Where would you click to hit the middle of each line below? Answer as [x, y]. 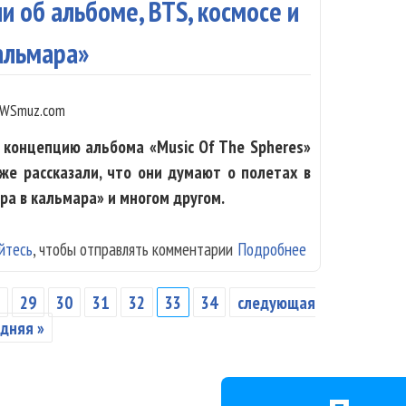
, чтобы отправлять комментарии [133, 248]
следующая [277, 302]
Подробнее [272, 248]
